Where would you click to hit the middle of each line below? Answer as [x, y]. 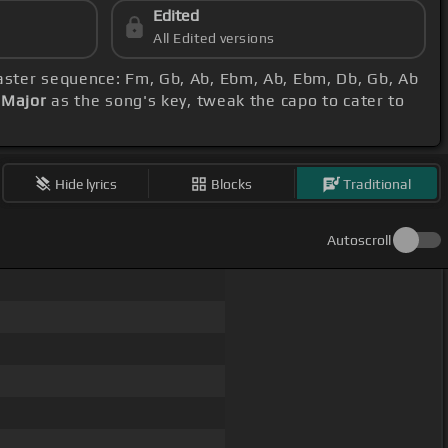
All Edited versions [214, 38]
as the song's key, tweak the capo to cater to [225, 101]
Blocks [232, 183]
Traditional [377, 183]
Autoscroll [359, 240]
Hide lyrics [86, 183]
